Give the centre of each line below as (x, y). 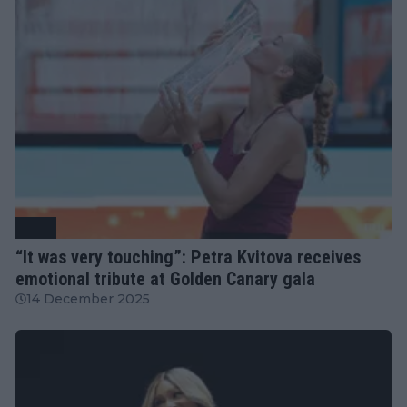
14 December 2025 (88, 299)
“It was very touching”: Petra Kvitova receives (188, 257)
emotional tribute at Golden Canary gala (165, 279)
